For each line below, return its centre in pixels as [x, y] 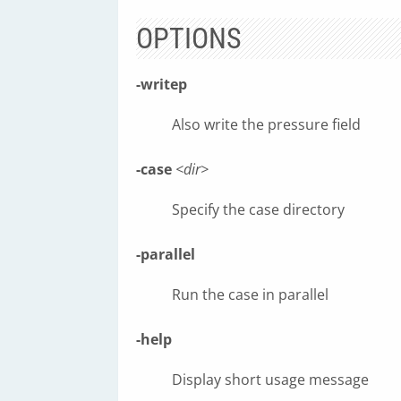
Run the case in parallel [250, 294]
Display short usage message [270, 380]
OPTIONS [189, 38]
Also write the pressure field [266, 124]
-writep [162, 84]
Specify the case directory [258, 209]
